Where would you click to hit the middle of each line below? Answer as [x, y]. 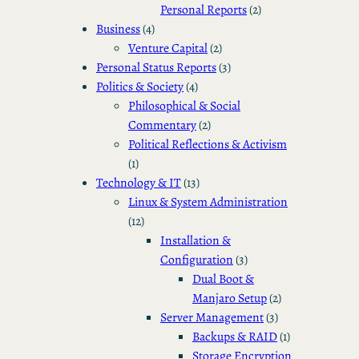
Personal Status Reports [156, 67]
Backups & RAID [235, 336]
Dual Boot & [223, 278]
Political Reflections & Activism [208, 143]
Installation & [196, 240]
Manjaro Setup [230, 297]
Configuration [197, 259]
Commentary [162, 124]
